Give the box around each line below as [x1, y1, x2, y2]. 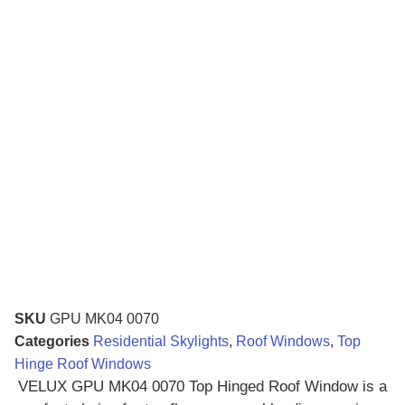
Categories [14, 333, 89, 349]
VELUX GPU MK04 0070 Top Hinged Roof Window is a [18, 377, 387, 395]
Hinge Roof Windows [14, 355, 151, 372]
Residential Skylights [93, 333, 229, 349]
